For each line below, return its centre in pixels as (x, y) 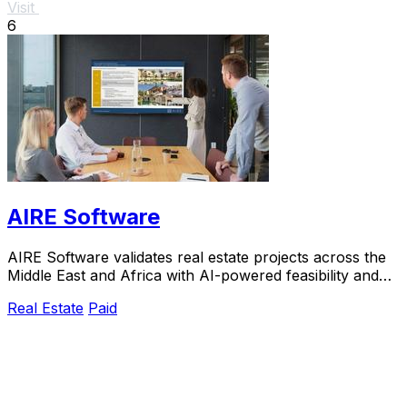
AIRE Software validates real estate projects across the (197, 257)
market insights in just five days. (116, 293)
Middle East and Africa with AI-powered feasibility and (193, 275)
